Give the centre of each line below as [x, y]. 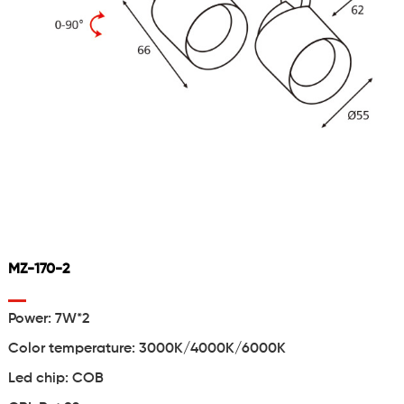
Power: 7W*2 [48, 320]
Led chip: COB [55, 379]
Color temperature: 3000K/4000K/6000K [147, 349]
